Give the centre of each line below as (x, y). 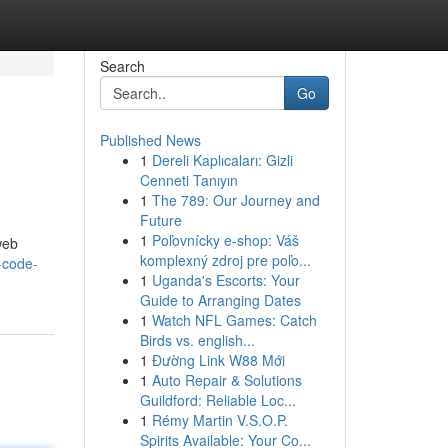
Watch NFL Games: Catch (234, 320)
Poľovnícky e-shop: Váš (225, 240)
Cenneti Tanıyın (188, 180)
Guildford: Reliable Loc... (217, 400)
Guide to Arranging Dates (220, 300)
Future (160, 220)
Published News (150, 140)
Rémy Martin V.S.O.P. (219, 420)
